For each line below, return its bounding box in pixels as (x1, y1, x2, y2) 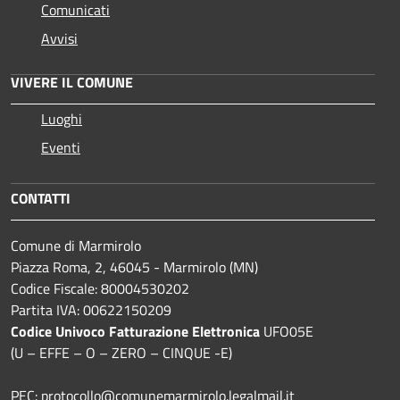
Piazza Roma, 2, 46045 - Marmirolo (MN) (11, 255, 258, 278)
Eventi (41, 136, 80, 158)
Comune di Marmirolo (11, 234, 141, 256)
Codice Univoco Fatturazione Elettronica (11, 320, 260, 342)
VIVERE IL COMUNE (11, 71, 133, 93)
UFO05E (260, 320, 313, 342)
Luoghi (41, 107, 82, 129)
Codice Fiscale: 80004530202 (11, 277, 189, 299)
